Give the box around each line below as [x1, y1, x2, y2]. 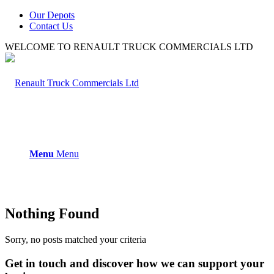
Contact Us [29, 21, 73, 31]
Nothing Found [5, 205, 99, 221]
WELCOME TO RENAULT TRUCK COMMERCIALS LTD [5, 42, 253, 52]
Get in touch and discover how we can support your [5, 256, 264, 270]
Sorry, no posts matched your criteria [5, 234, 146, 245]
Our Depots [29, 10, 75, 20]
